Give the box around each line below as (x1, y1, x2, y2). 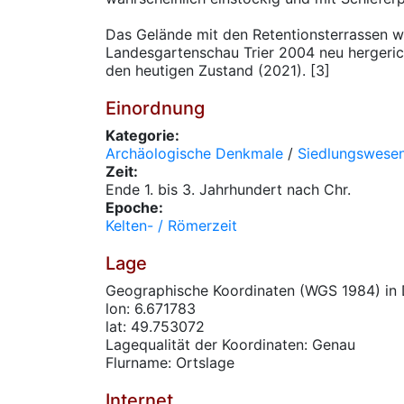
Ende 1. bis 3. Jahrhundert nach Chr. (106, 180, 351, 198)
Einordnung (106, 97, 205, 119)
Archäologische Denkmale (106, 144, 283, 162)
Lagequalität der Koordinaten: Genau (106, 335, 355, 353)
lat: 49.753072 (106, 317, 205, 335)
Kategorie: (106, 126, 179, 144)
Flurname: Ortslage (106, 353, 234, 372)
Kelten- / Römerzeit (106, 216, 237, 234)
